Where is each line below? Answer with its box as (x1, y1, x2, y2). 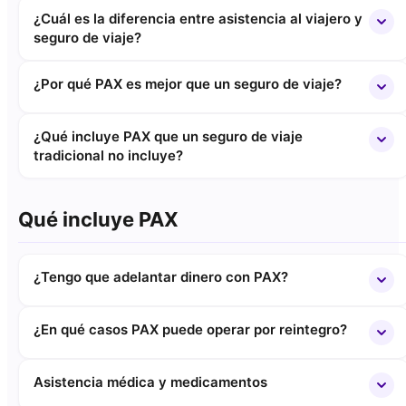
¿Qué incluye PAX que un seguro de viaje (34, 128, 303, 145)
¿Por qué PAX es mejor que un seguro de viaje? (34, 75, 342, 92)
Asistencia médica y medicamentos (34, 373, 267, 391)
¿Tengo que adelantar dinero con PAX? (34, 268, 288, 285)
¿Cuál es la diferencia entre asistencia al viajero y (34, 10, 362, 27)
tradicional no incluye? (34, 147, 183, 164)
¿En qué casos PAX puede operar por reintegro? (34, 321, 347, 338)
